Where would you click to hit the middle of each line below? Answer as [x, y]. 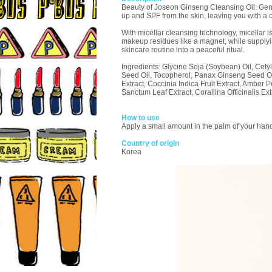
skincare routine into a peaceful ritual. [183, 50]
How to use [141, 118]
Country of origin [150, 143]
